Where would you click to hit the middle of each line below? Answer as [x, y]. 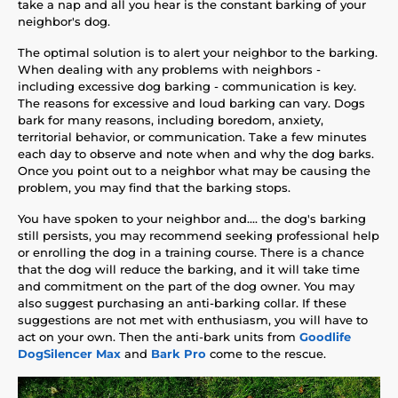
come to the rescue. [266, 353]
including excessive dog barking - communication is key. [187, 86]
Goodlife [325, 336]
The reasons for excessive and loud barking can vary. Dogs [191, 103]
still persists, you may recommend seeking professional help [199, 235]
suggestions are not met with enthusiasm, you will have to [193, 319]
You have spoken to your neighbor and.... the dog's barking [192, 218]
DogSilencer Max [69, 353]
